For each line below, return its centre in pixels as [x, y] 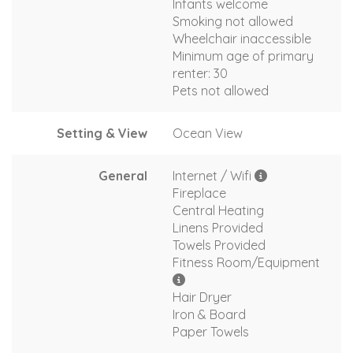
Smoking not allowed [233, 21]
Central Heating [218, 210]
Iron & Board [209, 314]
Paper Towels [211, 331]
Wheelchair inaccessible [242, 38]
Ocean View [208, 133]
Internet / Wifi [214, 175]
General [123, 175]
